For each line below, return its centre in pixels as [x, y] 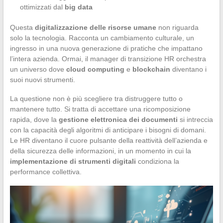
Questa [22, 27]
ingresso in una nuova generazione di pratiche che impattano [106, 48]
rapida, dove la [34, 119]
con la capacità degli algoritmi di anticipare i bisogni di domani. [108, 130]
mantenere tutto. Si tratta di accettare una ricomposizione [100, 109]
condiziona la [157, 161]
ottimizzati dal [42, 7]
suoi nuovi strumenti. [42, 79]
